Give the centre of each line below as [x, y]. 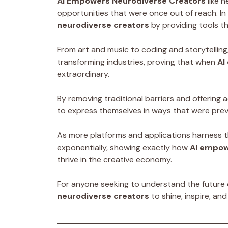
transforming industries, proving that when [137, 62]
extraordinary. [83, 74]
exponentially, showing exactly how [123, 147]
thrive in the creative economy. [115, 159]
